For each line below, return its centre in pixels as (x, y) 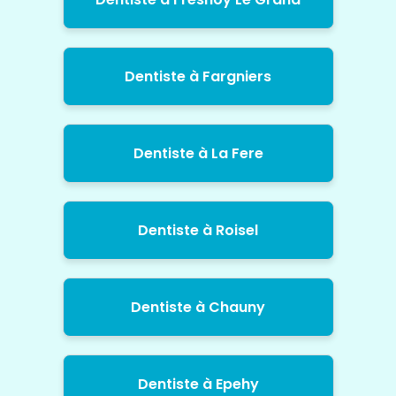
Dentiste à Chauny (198, 308)
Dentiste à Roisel (198, 231)
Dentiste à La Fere (198, 154)
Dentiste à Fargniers (198, 77)
